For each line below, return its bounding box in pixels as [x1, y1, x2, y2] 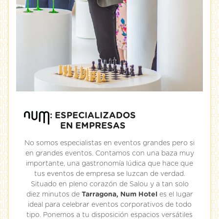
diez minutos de [26, 191, 82, 198]
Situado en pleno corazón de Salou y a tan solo [30, 181, 189, 188]
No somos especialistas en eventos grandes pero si [24, 140, 195, 147]
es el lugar [157, 191, 193, 198]
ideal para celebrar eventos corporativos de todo [27, 201, 192, 208]
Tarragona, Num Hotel [81, 191, 157, 198]
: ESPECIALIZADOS [50, 111, 136, 120]
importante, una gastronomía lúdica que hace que [26, 160, 193, 167]
